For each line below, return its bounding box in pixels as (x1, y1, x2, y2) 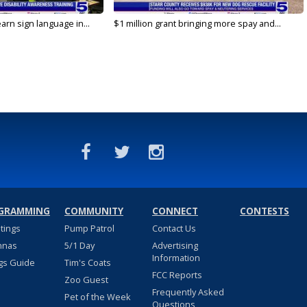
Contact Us (151, 222, 196, 235)
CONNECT (151, 205, 198, 218)
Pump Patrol (64, 222, 114, 235)
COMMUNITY (64, 205, 123, 218)
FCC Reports (151, 269, 202, 282)
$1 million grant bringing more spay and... (113, 17, 281, 30)
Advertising (151, 239, 198, 252)
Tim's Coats (64, 256, 111, 269)
